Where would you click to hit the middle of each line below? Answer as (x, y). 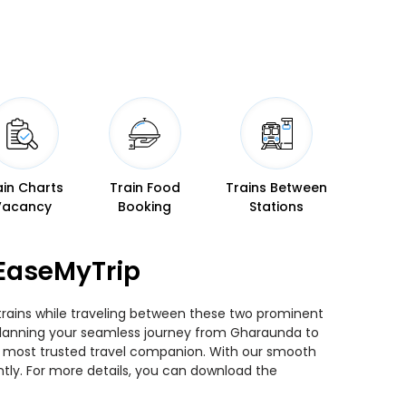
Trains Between (276, 188)
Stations (276, 207)
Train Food (145, 188)
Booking (145, 207)
